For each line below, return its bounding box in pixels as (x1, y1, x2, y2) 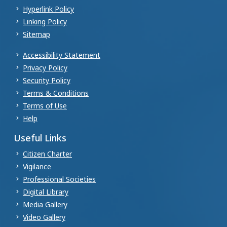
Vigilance (23, 161, 51, 171)
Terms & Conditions (23, 88, 89, 98)
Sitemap (23, 29, 50, 39)
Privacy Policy (23, 62, 67, 72)
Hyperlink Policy (23, 4, 74, 14)
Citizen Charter (23, 148, 72, 159)
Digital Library (23, 186, 68, 197)
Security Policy (23, 75, 70, 85)
